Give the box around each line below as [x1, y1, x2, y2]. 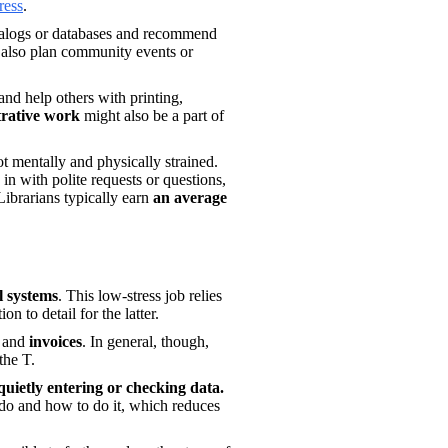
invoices [25, 332, 82, 350]
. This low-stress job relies [58, 286, 222, 304]
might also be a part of [80, 106, 224, 124]
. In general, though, [82, 332, 209, 350]
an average [153, 188, 227, 206]
